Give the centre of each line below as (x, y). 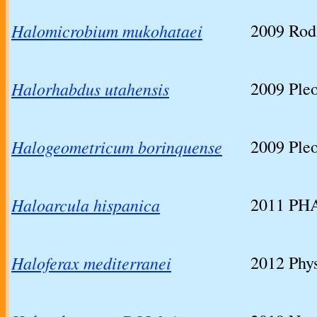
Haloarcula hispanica (86, 205)
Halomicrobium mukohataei (107, 31)
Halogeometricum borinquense (117, 147)
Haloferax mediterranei (91, 263)
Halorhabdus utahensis (90, 89)
